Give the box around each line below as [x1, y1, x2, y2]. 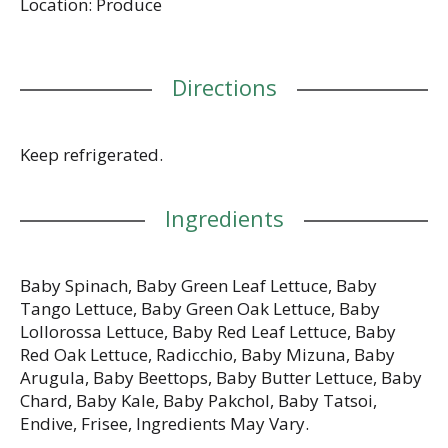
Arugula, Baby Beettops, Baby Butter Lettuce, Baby [20, 365, 422, 389]
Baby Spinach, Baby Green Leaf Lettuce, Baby [20, 273, 377, 297]
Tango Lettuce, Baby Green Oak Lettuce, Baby [20, 296, 380, 320]
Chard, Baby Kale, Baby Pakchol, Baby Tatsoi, [20, 388, 377, 412]
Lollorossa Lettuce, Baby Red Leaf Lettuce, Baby [20, 319, 396, 343]
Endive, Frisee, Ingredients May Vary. [20, 411, 309, 435]
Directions [171, 71, 277, 102]
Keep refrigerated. [20, 142, 163, 166]
